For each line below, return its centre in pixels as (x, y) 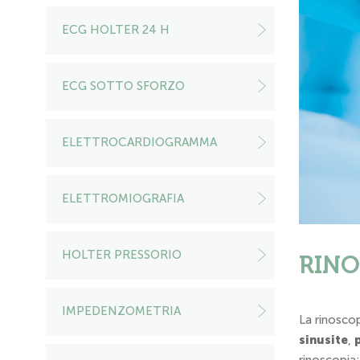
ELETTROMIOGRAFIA (123, 198)
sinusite (323, 340)
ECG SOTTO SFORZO (123, 86)
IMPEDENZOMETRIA (121, 311)
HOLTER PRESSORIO (122, 255)
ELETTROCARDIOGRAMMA (139, 142)
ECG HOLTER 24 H (116, 30)
